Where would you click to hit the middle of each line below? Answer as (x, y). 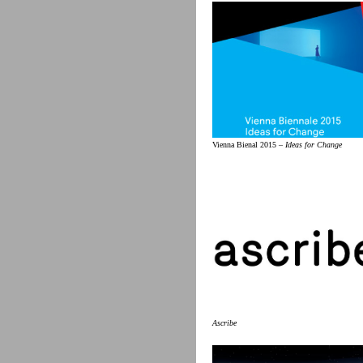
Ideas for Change (314, 145)
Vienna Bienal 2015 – (249, 145)
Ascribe (224, 322)
